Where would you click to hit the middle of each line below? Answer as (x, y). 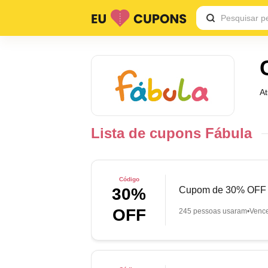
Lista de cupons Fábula (171, 133)
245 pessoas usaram (213, 211)
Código (129, 179)
